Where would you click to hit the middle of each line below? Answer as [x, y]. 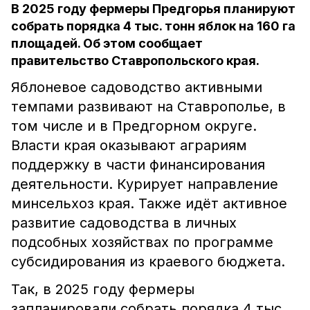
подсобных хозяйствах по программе [142, 242]
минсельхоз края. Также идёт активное [149, 203]
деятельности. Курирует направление [145, 184]
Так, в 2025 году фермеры [103, 289]
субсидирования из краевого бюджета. [148, 262]
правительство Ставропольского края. [135, 61]
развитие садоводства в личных [124, 223]
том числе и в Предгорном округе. [134, 126]
